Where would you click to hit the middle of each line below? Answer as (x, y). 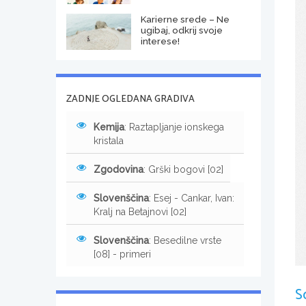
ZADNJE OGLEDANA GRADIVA (130, 99)
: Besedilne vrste (185, 240)
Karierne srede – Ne (185, 19)
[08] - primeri (122, 254)
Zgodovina (119, 169)
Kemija (109, 127)
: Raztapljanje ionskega (174, 127)
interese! (160, 41)
